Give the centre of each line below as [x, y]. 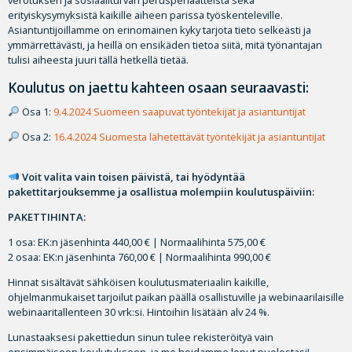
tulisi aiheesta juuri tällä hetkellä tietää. [98, 59]
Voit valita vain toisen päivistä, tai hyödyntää [132, 176]
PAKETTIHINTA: [47, 216]
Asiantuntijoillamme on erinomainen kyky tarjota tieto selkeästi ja [159, 29]
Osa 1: [36, 111]
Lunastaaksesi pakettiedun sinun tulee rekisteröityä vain [141, 337]
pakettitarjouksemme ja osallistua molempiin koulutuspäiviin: [161, 191]
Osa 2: [36, 136]
